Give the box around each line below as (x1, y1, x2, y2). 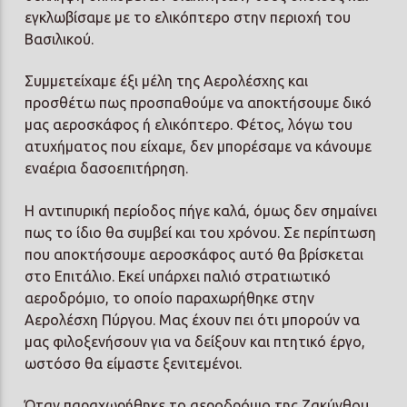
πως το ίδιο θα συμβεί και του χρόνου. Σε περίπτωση (25, 223, 377, 241)
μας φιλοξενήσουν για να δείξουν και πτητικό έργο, (25, 333, 366, 350)
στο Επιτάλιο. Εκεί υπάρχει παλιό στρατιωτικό (25, 267, 332, 284)
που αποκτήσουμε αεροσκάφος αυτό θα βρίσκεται (25, 245, 364, 263)
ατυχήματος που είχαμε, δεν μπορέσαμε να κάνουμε (25, 138, 372, 155)
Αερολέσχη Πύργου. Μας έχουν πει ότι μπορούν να (25, 311, 361, 328)
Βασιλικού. (25, 30, 94, 47)
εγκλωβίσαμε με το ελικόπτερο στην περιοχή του (25, 8, 352, 25)
